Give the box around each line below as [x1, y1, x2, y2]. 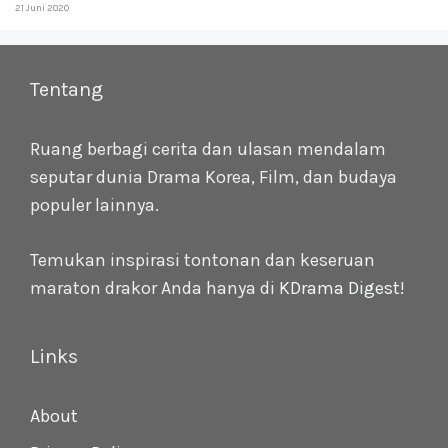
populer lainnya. [30, 194, 159, 217]
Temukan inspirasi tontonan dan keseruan [30, 249, 375, 272]
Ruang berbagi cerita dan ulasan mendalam [30, 138, 386, 161]
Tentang [30, 78, 103, 102]
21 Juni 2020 [15, 2, 69, 15]
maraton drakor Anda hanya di [30, 277, 279, 300]
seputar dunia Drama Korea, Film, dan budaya [30, 166, 397, 189]
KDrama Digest [279, 277, 400, 300]
